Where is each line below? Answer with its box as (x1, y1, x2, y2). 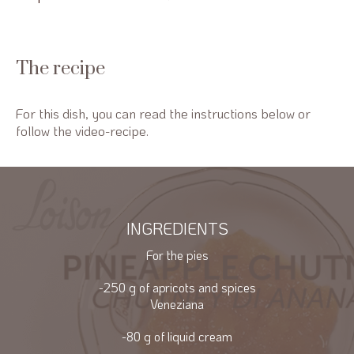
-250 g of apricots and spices (98, 278, 256, 296)
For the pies (145, 246, 209, 263)
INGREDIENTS (126, 217, 228, 239)
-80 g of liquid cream (122, 327, 232, 345)
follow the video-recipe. (16, 121, 149, 139)
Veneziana (150, 295, 204, 312)
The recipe (16, 56, 105, 81)
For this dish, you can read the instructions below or (16, 104, 311, 122)
